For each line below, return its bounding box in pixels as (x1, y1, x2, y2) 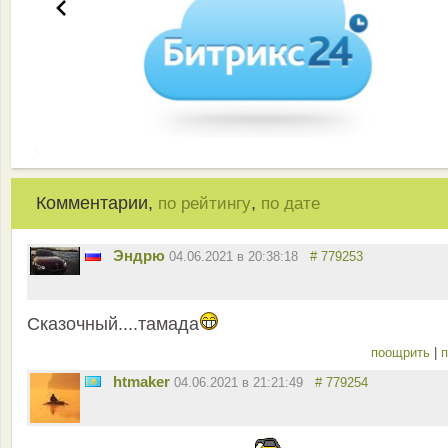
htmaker (113, 372, 170, 390)
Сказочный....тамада (27, 313, 199, 334)
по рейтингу (158, 193, 251, 213)
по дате (261, 193, 320, 213)
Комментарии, (36, 192, 158, 213)
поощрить (371, 344, 434, 360)
